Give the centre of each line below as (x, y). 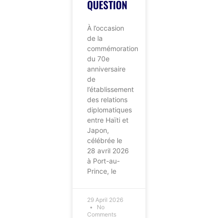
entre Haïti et (108, 120)
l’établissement (111, 89)
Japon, (98, 130)
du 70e (99, 58)
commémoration (113, 48)
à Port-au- (104, 161)
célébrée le (105, 140)
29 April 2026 (105, 200)
